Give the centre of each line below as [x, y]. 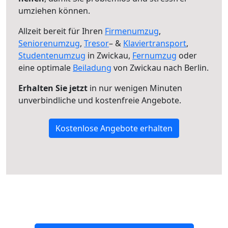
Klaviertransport [155, 43]
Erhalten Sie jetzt [53, 88]
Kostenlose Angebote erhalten [114, 128]
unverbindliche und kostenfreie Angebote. [100, 100]
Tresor [96, 43]
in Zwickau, [109, 55]
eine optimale [46, 68]
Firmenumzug [132, 31]
